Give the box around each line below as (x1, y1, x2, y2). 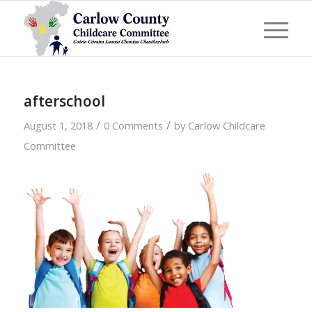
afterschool (23, 91, 105, 111)
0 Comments (103, 118, 163, 132)
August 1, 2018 (23, 118, 93, 132)
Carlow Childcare (187, 118, 265, 132)
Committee (23, 139, 76, 153)
